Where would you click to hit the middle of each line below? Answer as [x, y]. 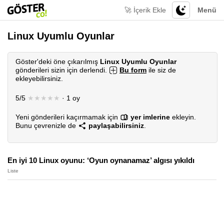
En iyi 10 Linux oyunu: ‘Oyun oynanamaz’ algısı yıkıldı [101, 160]
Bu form [133, 70]
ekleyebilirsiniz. [39, 78]
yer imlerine [150, 117]
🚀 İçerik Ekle [145, 10]
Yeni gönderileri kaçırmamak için [68, 117]
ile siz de [161, 70]
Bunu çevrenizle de [47, 125]
